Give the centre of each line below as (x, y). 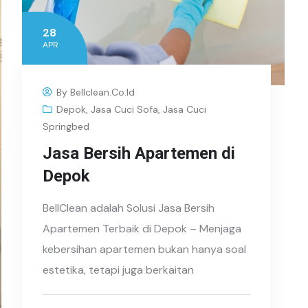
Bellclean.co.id (103, 92)
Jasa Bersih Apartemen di (139, 153)
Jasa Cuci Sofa (125, 109)
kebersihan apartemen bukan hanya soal (145, 249)
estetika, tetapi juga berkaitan (119, 269)
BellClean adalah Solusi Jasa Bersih (129, 208)
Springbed (66, 126)
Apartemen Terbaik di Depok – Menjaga (142, 228)
